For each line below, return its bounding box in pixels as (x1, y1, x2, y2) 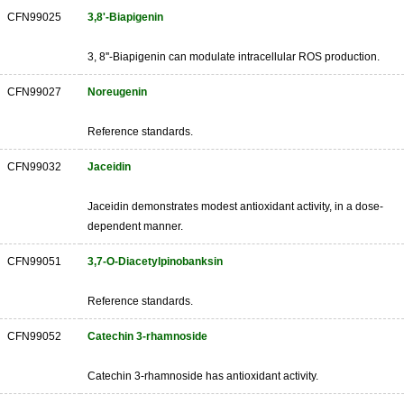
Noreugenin (87, 86, 147, 98)
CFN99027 (7, 86, 61, 98)
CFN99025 (7, 11, 61, 23)
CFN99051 (7, 255, 61, 268)
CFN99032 (7, 161, 61, 173)
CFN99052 (7, 330, 61, 343)
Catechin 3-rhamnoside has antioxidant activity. (87, 370, 318, 382)
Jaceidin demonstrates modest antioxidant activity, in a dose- (87, 200, 383, 213)
